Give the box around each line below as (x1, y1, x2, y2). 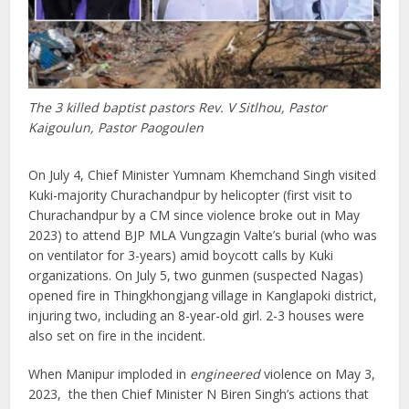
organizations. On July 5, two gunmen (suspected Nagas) (28, 267, 364, 285)
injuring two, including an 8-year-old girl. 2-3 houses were (28, 307, 365, 325)
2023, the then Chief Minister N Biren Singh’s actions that (28, 385, 370, 404)
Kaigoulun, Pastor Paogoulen (28, 119, 204, 137)
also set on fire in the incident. (28, 327, 206, 345)
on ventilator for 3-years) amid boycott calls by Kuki (28, 246, 334, 265)
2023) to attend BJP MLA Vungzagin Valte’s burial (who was (28, 226, 378, 245)
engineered (190, 365, 261, 383)
